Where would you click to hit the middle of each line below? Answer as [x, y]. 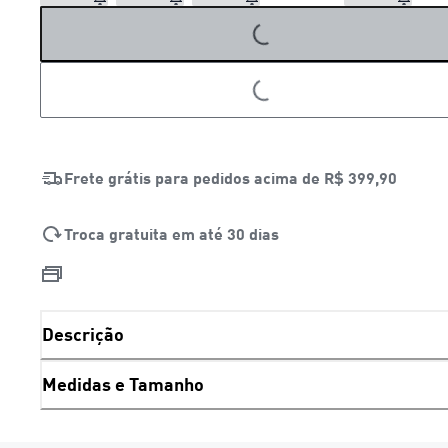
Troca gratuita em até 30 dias [171, 233]
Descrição [83, 334]
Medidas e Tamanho [123, 384]
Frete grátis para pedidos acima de [194, 177]
